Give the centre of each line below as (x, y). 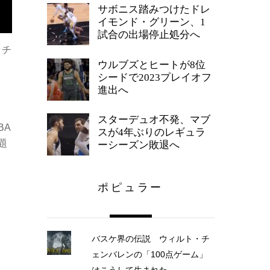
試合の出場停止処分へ (149, 35)
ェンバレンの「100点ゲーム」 (149, 255)
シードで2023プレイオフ (155, 77)
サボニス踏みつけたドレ (154, 10)
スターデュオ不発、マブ (154, 120)
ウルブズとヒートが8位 (152, 64)
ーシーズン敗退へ (139, 145)
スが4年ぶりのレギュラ (152, 133)
